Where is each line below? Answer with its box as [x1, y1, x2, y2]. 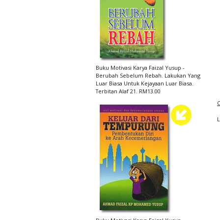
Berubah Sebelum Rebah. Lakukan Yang [96, 71, 200, 79]
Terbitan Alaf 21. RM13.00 [96, 87, 161, 95]
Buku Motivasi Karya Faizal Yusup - [96, 63, 184, 71]
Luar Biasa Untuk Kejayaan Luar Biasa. [96, 79, 193, 87]
